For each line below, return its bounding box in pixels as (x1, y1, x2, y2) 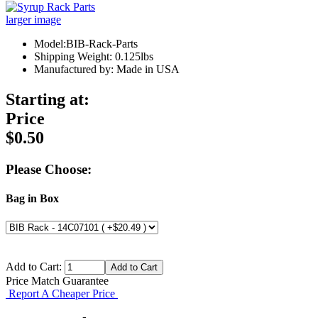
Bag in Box (6, 192, 59, 205)
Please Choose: (6, 162, 92, 177)
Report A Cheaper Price (6, 287, 118, 300)
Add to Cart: (6, 260, 65, 273)
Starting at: (6, 90, 89, 109)
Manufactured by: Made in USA (34, 63, 180, 76)
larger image (6, 13, 61, 26)
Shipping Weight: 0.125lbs (34, 50, 153, 63)
